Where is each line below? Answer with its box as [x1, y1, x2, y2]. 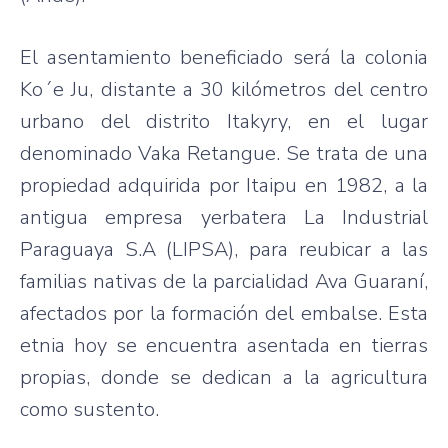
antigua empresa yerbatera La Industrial [20, 203, 428, 231]
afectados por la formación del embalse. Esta [20, 299, 428, 327]
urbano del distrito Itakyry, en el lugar [20, 107, 428, 135]
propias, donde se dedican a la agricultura [20, 363, 428, 391]
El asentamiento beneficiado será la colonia [20, 43, 428, 71]
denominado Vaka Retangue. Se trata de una [20, 139, 428, 167]
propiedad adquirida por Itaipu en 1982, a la [20, 171, 428, 199]
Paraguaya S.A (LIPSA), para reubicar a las [20, 235, 428, 263]
